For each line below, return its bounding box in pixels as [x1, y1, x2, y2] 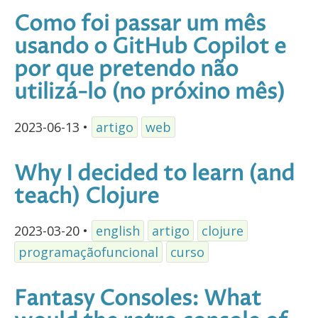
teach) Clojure [14, 182, 159, 212]
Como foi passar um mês [14, 9, 265, 39]
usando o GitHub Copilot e [14, 32, 286, 62]
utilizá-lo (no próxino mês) [14, 77, 285, 107]
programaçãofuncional [18, 243, 158, 261]
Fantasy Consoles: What [14, 285, 261, 314]
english [96, 222, 140, 240]
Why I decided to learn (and [14, 159, 295, 189]
